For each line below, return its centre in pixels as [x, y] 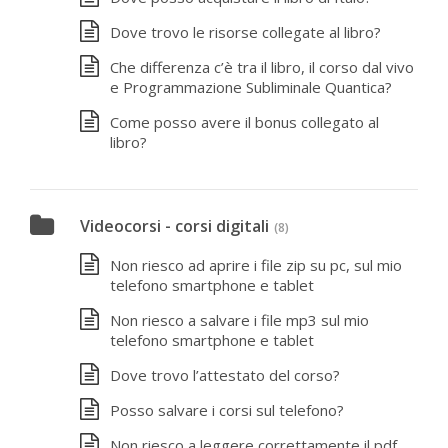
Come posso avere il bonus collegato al [244, 121]
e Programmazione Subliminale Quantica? [251, 86]
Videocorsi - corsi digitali [174, 226]
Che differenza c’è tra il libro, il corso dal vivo [262, 66]
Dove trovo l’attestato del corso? [225, 375]
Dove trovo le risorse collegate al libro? [245, 31]
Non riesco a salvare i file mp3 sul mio [239, 320]
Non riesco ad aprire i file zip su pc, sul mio [256, 265]
